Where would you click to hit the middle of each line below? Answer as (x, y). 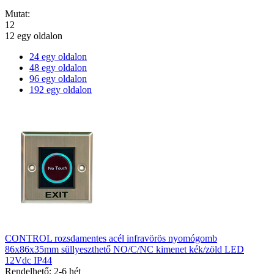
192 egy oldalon (61, 90)
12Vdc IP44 (28, 260)
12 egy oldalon (34, 36)
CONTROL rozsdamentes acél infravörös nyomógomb (111, 238)
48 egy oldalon (58, 68)
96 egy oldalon (58, 79)
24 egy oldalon (58, 57)
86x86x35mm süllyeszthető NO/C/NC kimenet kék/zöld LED (124, 249)
